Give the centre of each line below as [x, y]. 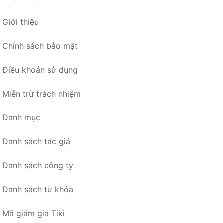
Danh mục [21, 118]
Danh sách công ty [38, 166]
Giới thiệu [21, 22]
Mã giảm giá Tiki [34, 213]
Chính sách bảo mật [40, 46]
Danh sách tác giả [36, 142]
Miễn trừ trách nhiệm [42, 94]
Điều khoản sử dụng [40, 70]
